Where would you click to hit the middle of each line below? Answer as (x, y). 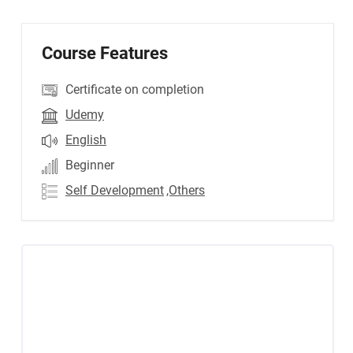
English (86, 140)
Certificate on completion (135, 89)
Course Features (105, 53)
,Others (186, 190)
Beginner (90, 165)
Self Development (115, 190)
